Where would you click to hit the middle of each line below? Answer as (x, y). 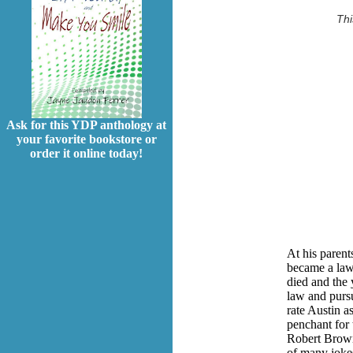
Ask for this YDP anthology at (86, 125)
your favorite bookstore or (86, 139)
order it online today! (86, 154)
